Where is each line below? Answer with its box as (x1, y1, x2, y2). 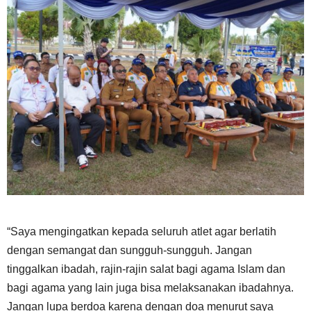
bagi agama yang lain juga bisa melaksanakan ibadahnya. (7, 281, 294, 294)
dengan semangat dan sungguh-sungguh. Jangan (7, 244, 252, 256)
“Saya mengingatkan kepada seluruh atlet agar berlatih (7, 225, 276, 237)
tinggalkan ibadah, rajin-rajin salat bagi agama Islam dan (7, 262, 285, 275)
